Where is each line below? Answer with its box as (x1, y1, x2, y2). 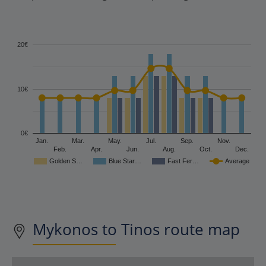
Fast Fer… (167, 157, 199, 164)
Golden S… (49, 157, 83, 164)
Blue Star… (109, 157, 141, 164)
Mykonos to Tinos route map (33, 218, 240, 240)
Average (225, 157, 249, 164)
